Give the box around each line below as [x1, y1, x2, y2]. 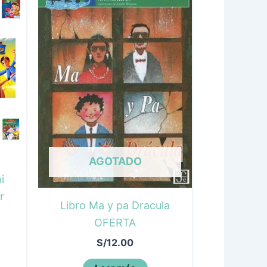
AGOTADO [88, 154, 142, 167]
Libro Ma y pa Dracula [60, 198, 170, 212]
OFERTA [94, 216, 136, 229]
